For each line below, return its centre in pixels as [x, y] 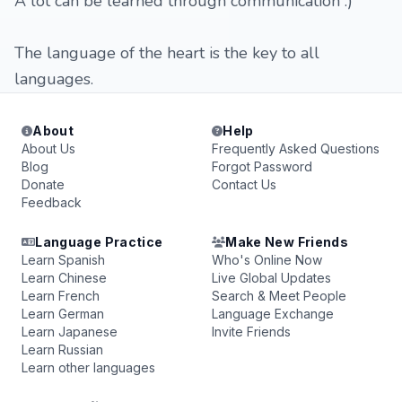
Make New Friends [287, 242]
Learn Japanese [70, 332]
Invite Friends [251, 332]
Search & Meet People [279, 296]
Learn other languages [88, 367]
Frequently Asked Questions [296, 149]
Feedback [52, 202]
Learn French [61, 296]
